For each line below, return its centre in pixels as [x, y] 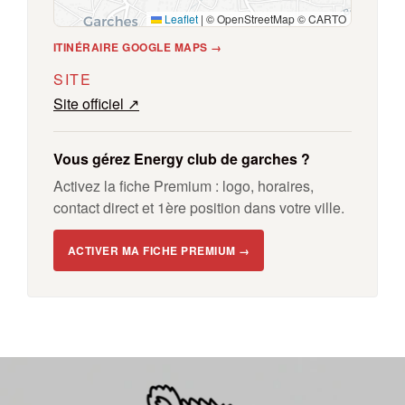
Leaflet [180, 19]
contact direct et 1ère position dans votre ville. [199, 207]
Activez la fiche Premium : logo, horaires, [184, 186]
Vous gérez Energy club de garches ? [182, 159]
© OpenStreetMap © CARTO [275, 19]
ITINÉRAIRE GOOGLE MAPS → [138, 47]
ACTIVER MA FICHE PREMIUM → [159, 250]
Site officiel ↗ [96, 104]
